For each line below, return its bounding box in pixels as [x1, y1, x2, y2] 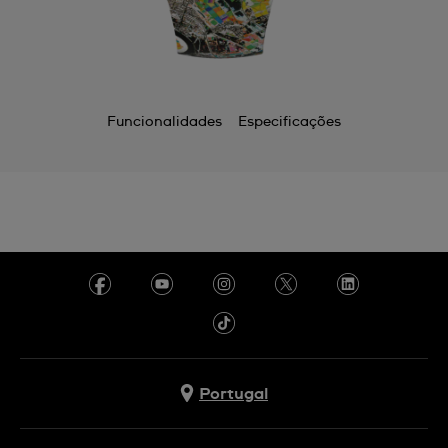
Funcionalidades [107, 115, 222, 129]
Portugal [199, 385, 268, 402]
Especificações [238, 115, 341, 129]
